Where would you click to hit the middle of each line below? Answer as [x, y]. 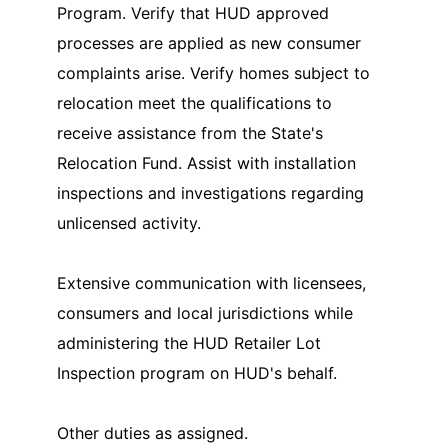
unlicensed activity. [129, 222]
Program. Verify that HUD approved [193, 12]
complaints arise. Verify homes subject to [213, 72]
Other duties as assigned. [152, 432]
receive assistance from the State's [190, 132]
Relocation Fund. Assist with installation [206, 162]
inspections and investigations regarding [210, 192]
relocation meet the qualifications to [194, 102]
